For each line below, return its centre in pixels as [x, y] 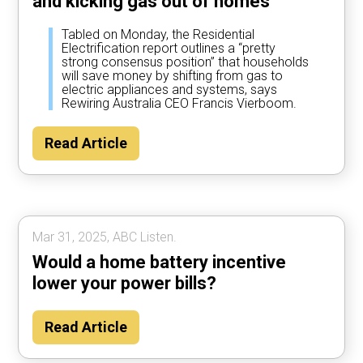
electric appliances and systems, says [170, 89]
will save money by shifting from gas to [173, 75]
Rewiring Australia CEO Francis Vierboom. [179, 103]
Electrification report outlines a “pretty [169, 48]
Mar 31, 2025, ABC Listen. [105, 237]
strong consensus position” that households [186, 62]
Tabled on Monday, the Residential [158, 34]
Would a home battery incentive [160, 262]
